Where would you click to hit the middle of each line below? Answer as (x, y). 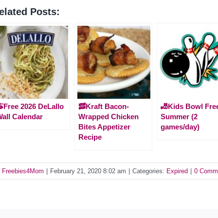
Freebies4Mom (23, 171)
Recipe (90, 137)
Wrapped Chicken (109, 116)
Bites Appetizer (104, 127)
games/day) (180, 127)
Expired (177, 171)
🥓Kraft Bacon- (104, 106)
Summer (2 (179, 116)
